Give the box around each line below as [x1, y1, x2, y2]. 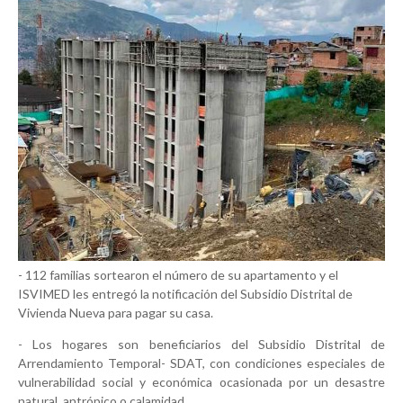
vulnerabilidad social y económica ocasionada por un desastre [18, 374, 385, 390]
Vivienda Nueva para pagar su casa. [18, 305, 213, 321]
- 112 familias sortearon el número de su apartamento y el [18, 267, 338, 283]
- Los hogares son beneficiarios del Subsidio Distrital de [18, 336, 385, 353]
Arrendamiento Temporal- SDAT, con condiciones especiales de [18, 355, 385, 372]
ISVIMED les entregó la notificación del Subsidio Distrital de [18, 286, 353, 302]
